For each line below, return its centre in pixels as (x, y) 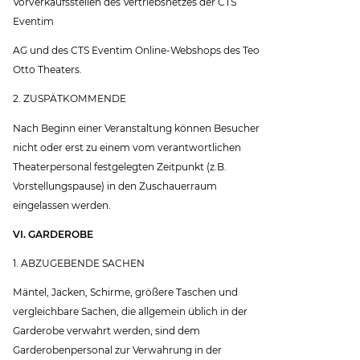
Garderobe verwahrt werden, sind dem (107, 330)
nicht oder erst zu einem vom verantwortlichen (127, 147)
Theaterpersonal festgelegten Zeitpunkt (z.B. (120, 166)
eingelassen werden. (62, 205)
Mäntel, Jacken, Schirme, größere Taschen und (126, 292)
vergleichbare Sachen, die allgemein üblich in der (131, 311)
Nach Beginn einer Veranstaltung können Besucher (137, 128)
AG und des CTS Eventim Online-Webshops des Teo (137, 51)
